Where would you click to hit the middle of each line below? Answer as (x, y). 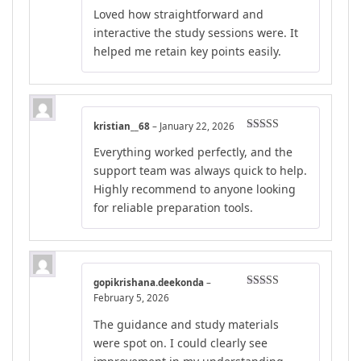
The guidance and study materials (186, 325)
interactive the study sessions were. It (196, 32)
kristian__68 (123, 126)
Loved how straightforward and (178, 14)
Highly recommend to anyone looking (195, 189)
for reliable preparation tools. (173, 208)
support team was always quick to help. (200, 171)
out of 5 (265, 151)
